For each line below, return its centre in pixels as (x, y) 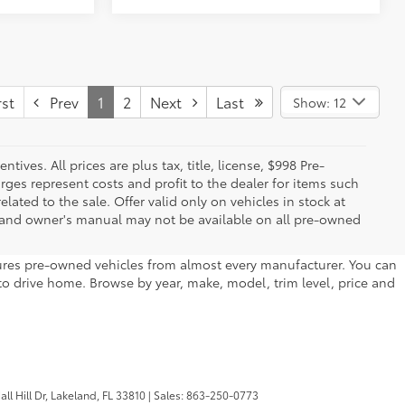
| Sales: (166, 394)
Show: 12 (319, 102)
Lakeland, (74, 394)
